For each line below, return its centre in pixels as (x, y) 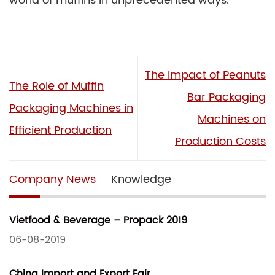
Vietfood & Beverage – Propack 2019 (98, 221)
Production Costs (220, 141)
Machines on (232, 119)
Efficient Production (60, 130)
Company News (52, 179)
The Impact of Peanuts (205, 75)
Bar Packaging (227, 97)
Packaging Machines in (71, 108)
